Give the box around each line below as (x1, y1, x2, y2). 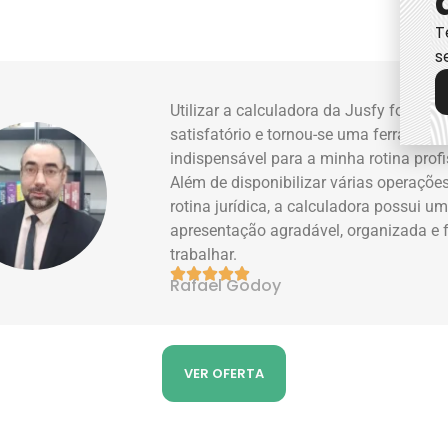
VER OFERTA (184, 364, 264, 384)
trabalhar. (169, 244, 237, 264)
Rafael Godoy (169, 273, 281, 297)
